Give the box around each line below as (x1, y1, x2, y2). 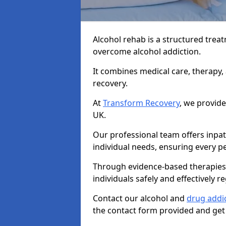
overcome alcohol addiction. (93, 46, 201, 57)
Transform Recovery (103, 97, 180, 108)
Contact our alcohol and (93, 193, 187, 204)
